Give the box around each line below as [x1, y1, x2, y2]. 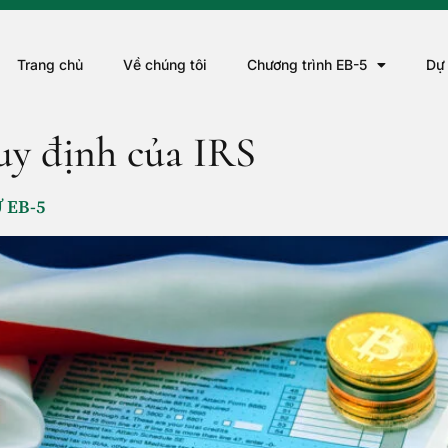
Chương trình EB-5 [246, 56, 367, 73]
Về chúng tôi [122, 56, 207, 73]
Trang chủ [16, 56, 83, 73]
